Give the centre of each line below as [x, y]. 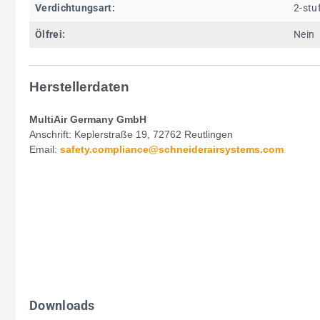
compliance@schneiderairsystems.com [188, 149]
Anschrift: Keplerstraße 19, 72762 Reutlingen [131, 134]
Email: [45, 149]
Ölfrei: [50, 34]
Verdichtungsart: [75, 8]
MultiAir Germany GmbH [88, 119]
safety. [76, 149]
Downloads [62, 305]
